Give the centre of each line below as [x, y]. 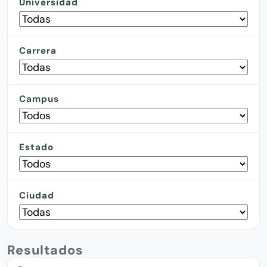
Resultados [45, 251]
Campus [39, 99]
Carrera [38, 51]
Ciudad [37, 196]
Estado [37, 148]
